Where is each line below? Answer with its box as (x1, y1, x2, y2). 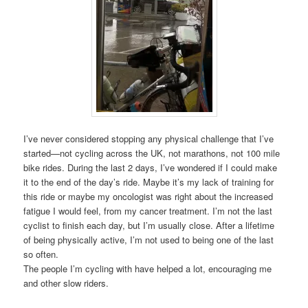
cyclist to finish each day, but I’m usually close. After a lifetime (23, 219, 275, 232)
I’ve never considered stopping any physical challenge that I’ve (23, 132, 274, 146)
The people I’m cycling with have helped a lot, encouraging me (23, 262, 272, 276)
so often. (23, 247, 59, 261)
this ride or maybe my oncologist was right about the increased (23, 190, 274, 203)
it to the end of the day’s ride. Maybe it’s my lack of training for (23, 175, 274, 189)
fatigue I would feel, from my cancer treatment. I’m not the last (23, 204, 273, 218)
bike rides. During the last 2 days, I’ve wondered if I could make (23, 161, 278, 175)
